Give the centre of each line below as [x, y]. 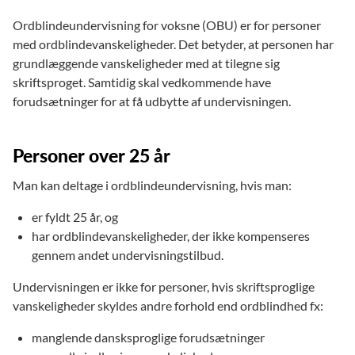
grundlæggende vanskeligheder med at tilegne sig [146, 63]
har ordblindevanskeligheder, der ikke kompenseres [171, 235]
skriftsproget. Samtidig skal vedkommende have [142, 82]
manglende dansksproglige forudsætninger [148, 337]
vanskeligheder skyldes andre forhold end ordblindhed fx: [168, 305]
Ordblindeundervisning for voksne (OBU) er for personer [167, 25]
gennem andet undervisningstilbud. [129, 254]
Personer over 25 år [92, 155]
